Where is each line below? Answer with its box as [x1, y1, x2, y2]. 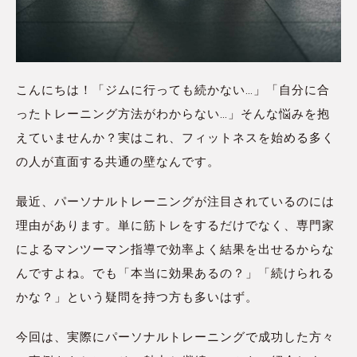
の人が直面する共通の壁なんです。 [16, 155, 220, 170]
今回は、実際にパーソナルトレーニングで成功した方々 [16, 330, 335, 345]
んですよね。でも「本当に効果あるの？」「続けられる [16, 266, 335, 281]
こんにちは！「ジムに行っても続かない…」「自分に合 [16, 83, 330, 98]
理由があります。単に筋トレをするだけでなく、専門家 [16, 218, 335, 233]
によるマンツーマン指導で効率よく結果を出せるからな [16, 242, 335, 257]
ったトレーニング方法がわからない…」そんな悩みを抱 [16, 107, 330, 122]
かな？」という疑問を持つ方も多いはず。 [16, 290, 258, 305]
